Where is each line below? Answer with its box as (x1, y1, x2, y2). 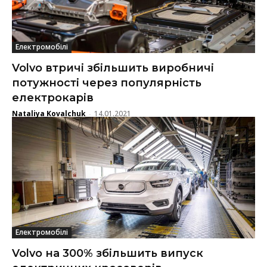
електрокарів (12, 91, 94, 104)
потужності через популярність (12, 76, 201, 89)
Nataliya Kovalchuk (12, 108, 86, 119)
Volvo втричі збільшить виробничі (12, 61, 214, 74)
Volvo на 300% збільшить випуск (12, 246, 203, 260)
